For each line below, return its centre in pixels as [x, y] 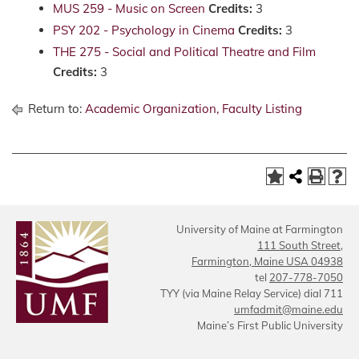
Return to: [55, 109]
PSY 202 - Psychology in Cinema [144, 30]
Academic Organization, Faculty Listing [194, 109]
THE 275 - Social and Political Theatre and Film [184, 52]
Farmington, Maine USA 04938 [267, 261]
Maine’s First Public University [270, 325]
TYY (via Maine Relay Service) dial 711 [252, 293]
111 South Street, [300, 245]
